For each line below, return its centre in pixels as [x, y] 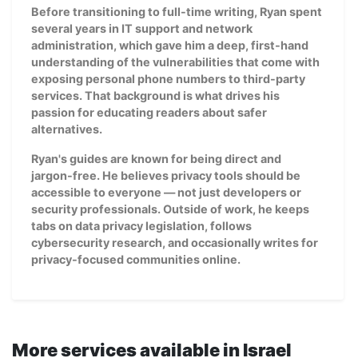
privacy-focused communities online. [136, 259]
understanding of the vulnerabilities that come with [175, 62]
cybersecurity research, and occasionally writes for [175, 242]
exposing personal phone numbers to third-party [168, 78]
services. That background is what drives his [155, 95]
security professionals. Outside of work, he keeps [170, 209]
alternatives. [67, 129]
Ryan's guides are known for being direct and [156, 158]
